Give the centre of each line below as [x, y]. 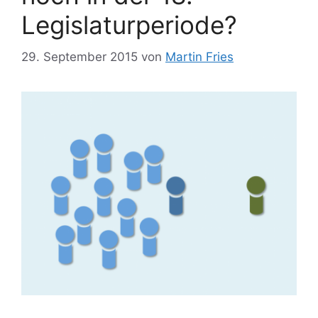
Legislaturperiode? [129, 25]
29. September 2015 [79, 56]
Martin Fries [199, 56]
